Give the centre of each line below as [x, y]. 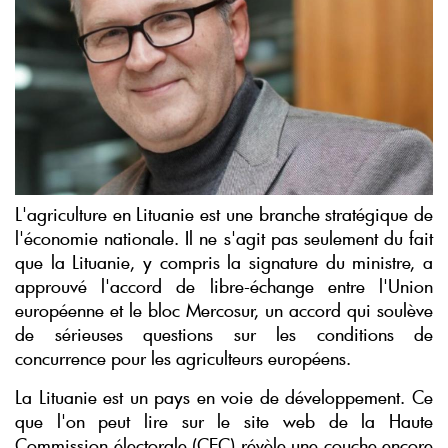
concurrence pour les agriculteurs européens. [183, 358]
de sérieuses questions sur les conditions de [224, 334]
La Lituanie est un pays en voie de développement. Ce [224, 397]
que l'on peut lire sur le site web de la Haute [224, 421]
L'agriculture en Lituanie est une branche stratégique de [224, 214]
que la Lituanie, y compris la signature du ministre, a [224, 262]
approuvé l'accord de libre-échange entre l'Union [224, 286]
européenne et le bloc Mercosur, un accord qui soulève [224, 310]
